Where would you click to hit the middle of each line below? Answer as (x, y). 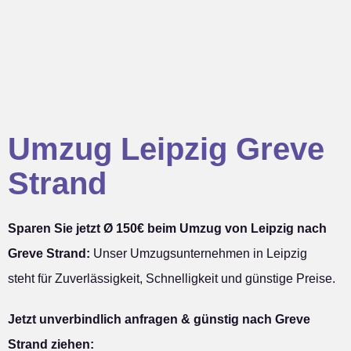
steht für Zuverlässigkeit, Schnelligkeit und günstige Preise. (172, 279)
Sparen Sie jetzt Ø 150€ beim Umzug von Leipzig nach (167, 229)
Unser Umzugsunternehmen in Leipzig (199, 254)
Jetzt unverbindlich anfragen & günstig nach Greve (159, 320)
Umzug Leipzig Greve (166, 149)
